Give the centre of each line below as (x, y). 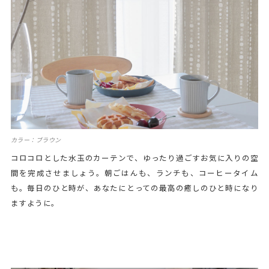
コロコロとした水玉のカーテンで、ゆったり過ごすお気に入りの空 (134, 158)
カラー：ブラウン (36, 140)
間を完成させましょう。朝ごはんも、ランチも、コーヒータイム (134, 173)
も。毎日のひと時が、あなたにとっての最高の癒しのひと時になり (134, 188)
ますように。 (35, 203)
